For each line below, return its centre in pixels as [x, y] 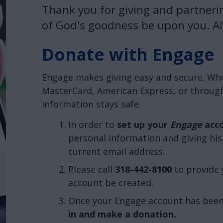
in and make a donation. [122, 214]
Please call [91, 169]
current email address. [116, 151]
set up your [143, 124]
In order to [92, 124]
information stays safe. [91, 104]
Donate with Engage [128, 54]
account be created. [111, 182]
